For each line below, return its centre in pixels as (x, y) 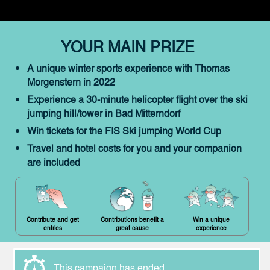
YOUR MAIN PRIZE (127, 46)
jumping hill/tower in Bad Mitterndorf (104, 113)
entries (52, 228)
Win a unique (212, 219)
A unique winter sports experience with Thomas (128, 68)
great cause (132, 228)
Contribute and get (52, 219)
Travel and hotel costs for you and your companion (134, 148)
